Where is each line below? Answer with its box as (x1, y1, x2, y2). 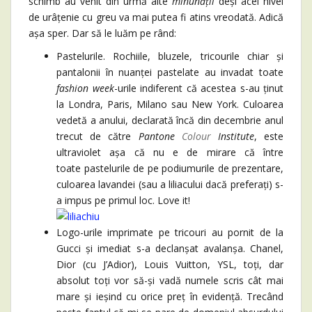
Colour (181, 130, 211, 143)
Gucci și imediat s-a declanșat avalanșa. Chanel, (56, 242, 283, 255)
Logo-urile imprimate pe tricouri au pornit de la (56, 226, 283, 239)
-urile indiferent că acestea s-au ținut (114, 81, 283, 95)
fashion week (56, 81, 114, 95)
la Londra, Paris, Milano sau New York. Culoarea (56, 97, 283, 111)
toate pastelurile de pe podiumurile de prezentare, (56, 162, 283, 175)
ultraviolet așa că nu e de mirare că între (56, 146, 283, 159)
